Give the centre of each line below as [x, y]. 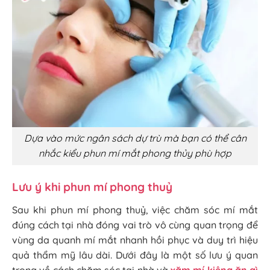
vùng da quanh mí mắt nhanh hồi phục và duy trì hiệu [135, 240]
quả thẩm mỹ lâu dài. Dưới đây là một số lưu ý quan [135, 255]
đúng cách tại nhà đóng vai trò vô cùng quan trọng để [135, 225]
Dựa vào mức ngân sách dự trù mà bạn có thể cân [135, 138]
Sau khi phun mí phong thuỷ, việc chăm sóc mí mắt [135, 210]
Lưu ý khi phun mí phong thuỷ [92, 187]
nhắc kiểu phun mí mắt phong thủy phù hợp [135, 153]
